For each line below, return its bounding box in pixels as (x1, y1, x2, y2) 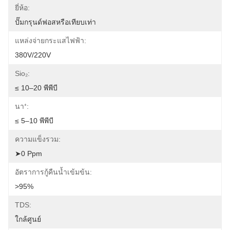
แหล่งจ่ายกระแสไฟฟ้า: (15, 36, 86, 45)
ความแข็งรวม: (15, 135, 61, 143)
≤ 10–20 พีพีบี (15, 84, 57, 92)
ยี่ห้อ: (15, 4, 30, 12)
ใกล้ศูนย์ (15, 215, 41, 223)
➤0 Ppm (15, 149, 42, 158)
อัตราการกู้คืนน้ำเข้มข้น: (15, 168, 92, 176)
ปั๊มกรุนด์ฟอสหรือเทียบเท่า (15, 18, 96, 26)
